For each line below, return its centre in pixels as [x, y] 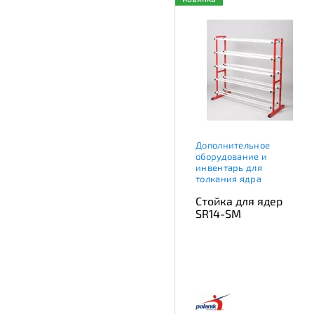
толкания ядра [228, 178]
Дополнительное [233, 145]
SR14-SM [218, 213]
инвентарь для [229, 167]
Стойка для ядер [239, 200]
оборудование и [232, 156]
